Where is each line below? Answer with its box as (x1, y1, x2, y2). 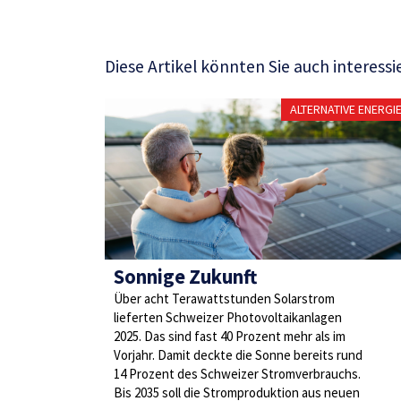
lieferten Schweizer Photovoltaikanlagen (114, 309, 342, 326)
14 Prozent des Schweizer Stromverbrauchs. (114, 365, 361, 382)
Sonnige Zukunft (114, 264, 257, 289)
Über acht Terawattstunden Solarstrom (114, 290, 335, 307)
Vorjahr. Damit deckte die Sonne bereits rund (114, 346, 363, 363)
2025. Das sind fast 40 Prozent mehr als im (114, 328, 346, 345)
